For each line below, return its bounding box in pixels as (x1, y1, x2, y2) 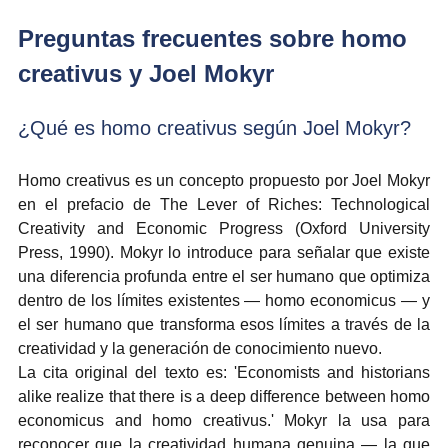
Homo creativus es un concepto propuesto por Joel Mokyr (18, 171, 430, 189)
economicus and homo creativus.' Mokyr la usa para (18, 411, 430, 429)
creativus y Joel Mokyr (18, 59, 274, 87)
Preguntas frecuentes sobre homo (18, 24, 414, 52)
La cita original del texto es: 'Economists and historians (18, 363, 430, 381)
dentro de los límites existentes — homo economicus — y (18, 291, 430, 309)
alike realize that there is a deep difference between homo (18, 387, 430, 405)
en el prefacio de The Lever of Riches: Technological (18, 195, 430, 213)
